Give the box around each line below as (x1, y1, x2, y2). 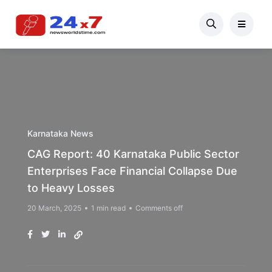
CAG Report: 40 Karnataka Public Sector (27, 148, 239, 160)
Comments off (135, 203, 183, 212)
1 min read (91, 203, 126, 212)
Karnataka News (27, 128, 93, 138)
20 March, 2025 (27, 203, 81, 212)
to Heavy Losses (27, 182, 115, 194)
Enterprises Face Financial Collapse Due (27, 165, 237, 177)
